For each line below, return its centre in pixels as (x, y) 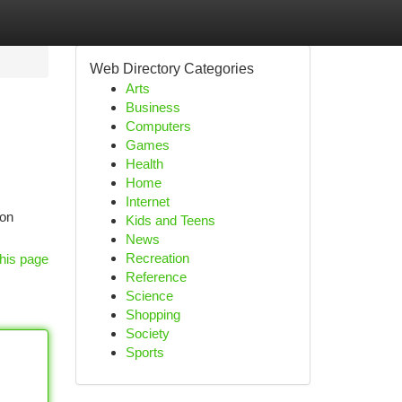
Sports (144, 352)
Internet (147, 201)
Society (147, 333)
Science (149, 296)
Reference (156, 277)
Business (153, 107)
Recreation (157, 258)
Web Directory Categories (171, 69)
